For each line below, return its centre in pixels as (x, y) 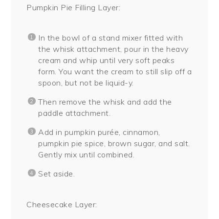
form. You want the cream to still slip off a (115, 71)
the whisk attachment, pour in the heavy (113, 49)
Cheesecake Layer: (62, 204)
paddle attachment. (75, 113)
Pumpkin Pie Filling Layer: (74, 7)
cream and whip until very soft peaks (107, 60)
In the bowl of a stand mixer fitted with (111, 37)
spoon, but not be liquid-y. (86, 82)
